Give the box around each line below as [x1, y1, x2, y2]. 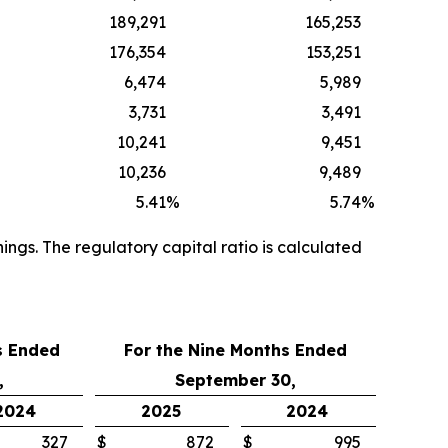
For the [124, 339, 188, 360]
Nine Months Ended [188, 339, 347, 360]
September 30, [175, 369, 296, 390]
